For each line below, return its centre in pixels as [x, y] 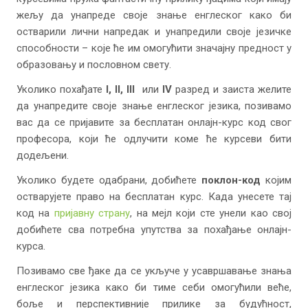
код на [35, 213]
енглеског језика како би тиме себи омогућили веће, [154, 287]
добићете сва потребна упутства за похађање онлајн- [154, 230]
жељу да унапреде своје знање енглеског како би [154, 15]
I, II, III [121, 89]
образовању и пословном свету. [94, 65]
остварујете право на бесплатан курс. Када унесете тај [154, 197]
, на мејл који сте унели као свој [211, 213]
